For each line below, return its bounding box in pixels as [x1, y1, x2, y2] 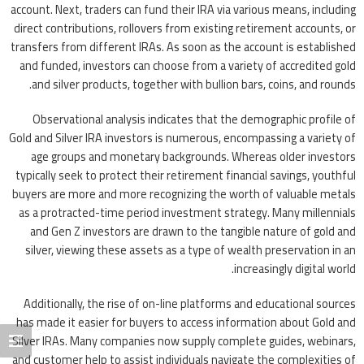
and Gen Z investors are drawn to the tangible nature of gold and [30, 220, 356, 243]
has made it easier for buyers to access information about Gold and [16, 311, 356, 333]
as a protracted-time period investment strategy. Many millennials [19, 201, 356, 224]
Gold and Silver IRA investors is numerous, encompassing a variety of [9, 127, 356, 149]
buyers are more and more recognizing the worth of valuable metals [12, 183, 356, 206]
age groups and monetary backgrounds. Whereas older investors [31, 145, 356, 168]
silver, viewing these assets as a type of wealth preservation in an [25, 239, 356, 262]
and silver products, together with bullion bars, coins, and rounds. [32, 73, 356, 96]
